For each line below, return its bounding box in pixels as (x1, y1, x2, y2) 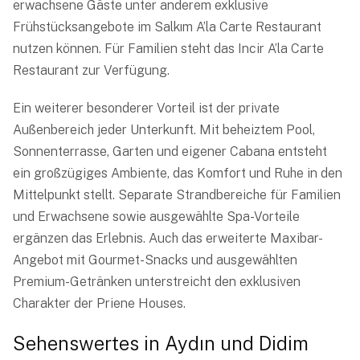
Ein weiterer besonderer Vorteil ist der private (13, 100, 280, 117)
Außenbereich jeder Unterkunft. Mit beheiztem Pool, (13, 122, 315, 138)
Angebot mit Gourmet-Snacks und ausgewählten (13, 252, 297, 268)
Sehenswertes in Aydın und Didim (13, 332, 309, 355)
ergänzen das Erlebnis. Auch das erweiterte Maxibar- (13, 231, 323, 247)
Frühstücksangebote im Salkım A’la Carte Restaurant (13, 19, 321, 35)
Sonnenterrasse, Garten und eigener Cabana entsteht (13, 144, 327, 160)
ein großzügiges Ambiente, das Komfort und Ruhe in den (13, 166, 342, 182)
